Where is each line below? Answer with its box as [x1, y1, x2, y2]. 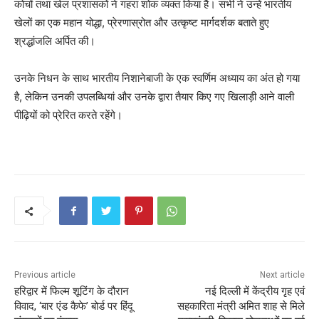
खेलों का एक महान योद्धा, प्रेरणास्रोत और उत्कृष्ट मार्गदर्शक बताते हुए [14, 16, 269, 30]
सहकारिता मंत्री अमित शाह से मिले [177, 300, 305, 313]
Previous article [14, 270, 75, 281]
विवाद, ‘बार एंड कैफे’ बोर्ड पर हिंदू [14, 300, 133, 313]
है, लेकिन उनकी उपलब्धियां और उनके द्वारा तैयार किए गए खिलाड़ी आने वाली [14, 90, 294, 104]
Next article [259, 270, 305, 281]
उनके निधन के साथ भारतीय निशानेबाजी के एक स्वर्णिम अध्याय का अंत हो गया [14, 71, 300, 85]
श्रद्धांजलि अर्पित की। [14, 34, 95, 48]
